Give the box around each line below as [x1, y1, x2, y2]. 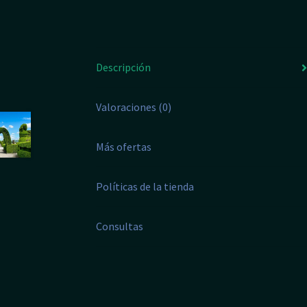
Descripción [96, 60, 151, 75]
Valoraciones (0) [96, 100, 172, 114]
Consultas [96, 219, 144, 234]
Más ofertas [96, 140, 152, 154]
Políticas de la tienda [96, 180, 195, 194]
